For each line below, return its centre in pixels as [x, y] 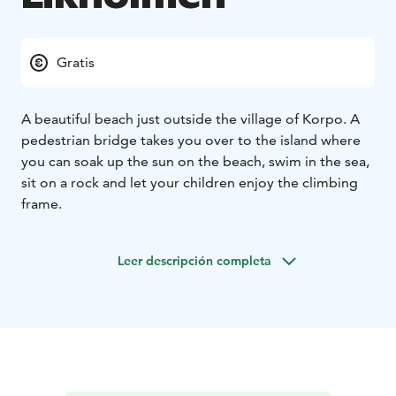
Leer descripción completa [194, 260]
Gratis [76, 62]
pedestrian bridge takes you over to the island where [191, 140]
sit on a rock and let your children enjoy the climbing [190, 182]
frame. [42, 203]
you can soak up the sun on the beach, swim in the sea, [195, 161]
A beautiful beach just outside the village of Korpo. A [190, 118]
